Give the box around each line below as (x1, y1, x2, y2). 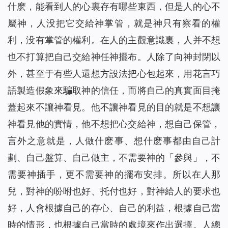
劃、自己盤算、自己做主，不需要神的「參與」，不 (8, 152, 220, 163)
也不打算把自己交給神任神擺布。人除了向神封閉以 (8, 51, 220, 63)
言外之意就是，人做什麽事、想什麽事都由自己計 (8, 135, 220, 147)
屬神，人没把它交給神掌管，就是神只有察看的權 (8, 18, 220, 29)
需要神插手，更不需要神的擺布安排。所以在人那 (8, 169, 220, 180)
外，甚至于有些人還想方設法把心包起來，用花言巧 (8, 68, 220, 79)
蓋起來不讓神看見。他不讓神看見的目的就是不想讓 (8, 102, 220, 113)
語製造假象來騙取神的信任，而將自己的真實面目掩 (8, 85, 220, 96)
